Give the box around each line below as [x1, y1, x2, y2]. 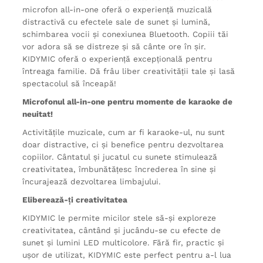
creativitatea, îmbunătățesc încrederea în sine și [22, 164, 217, 174]
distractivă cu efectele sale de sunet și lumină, [22, 16, 211, 26]
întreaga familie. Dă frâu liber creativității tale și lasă [22, 66, 235, 76]
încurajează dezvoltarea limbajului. [22, 176, 161, 186]
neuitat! [22, 109, 53, 119]
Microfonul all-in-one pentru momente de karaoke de [22, 96, 233, 106]
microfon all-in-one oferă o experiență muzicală [22, 4, 213, 14]
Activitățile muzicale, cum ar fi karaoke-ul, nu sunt [22, 127, 225, 137]
